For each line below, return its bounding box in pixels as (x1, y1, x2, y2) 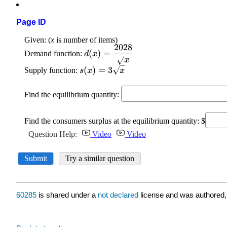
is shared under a (36, 191, 98, 200)
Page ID (16, 18, 46, 27)
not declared (98, 191, 140, 200)
